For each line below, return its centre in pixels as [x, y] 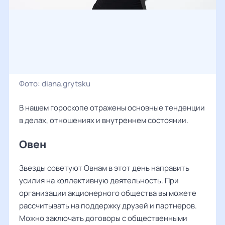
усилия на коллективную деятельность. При [99, 181]
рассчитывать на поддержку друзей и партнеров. [108, 206]
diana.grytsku [66, 84]
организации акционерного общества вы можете [108, 193]
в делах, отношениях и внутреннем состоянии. [104, 120]
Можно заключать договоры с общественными [103, 218]
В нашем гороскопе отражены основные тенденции [112, 108]
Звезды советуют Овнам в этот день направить [104, 168]
